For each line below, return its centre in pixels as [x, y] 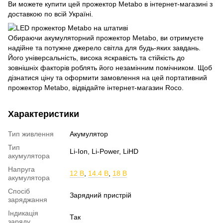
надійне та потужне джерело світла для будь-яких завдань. [104, 48]
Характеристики [44, 114]
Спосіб [19, 191]
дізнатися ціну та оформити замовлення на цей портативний [108, 78]
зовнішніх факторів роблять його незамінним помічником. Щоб [110, 68]
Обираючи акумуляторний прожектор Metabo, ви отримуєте [106, 38]
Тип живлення [31, 134]
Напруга [21, 169]
